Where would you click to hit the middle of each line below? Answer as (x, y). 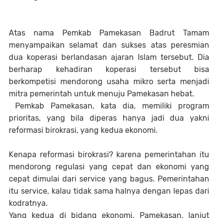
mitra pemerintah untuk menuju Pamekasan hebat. (101, 94)
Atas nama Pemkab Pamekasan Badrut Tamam (109, 33)
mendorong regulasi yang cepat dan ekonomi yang (109, 167)
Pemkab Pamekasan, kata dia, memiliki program (109, 106)
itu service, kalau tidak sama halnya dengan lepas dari (109, 191)
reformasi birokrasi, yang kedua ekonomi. (84, 130)
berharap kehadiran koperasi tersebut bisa (109, 70)
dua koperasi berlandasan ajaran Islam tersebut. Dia (109, 57)
